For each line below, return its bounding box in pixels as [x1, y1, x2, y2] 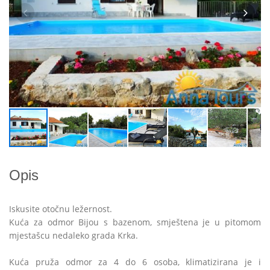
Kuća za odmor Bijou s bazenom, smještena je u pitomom [9, 216, 261, 228]
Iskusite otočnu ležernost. [9, 203, 112, 215]
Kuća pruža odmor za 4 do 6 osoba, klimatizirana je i [9, 256, 261, 268]
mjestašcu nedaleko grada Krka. [9, 230, 138, 241]
